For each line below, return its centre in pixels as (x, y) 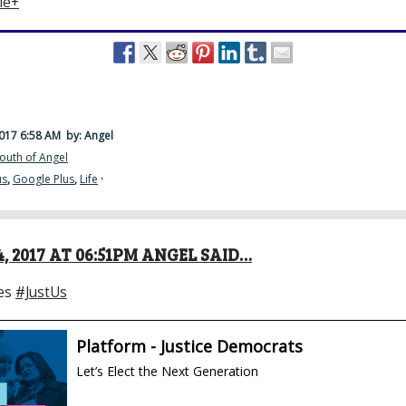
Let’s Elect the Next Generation (167, 372)
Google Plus (43, 179)
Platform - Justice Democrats (189, 347)
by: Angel (88, 136)
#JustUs (41, 292)
